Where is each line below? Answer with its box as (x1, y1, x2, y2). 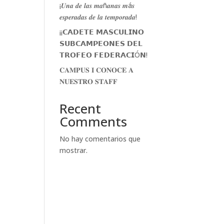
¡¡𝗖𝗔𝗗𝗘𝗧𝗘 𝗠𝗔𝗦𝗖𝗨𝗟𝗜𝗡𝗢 (59, 26, 144, 36)
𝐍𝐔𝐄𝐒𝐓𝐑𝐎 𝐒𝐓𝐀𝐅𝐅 (59, 76, 118, 86)
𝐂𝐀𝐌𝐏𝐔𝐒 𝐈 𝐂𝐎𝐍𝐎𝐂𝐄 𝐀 (59, 64, 134, 74)
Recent (59, 99, 101, 117)
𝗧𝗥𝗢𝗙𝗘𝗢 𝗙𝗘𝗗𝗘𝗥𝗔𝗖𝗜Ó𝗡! (59, 49, 148, 59)
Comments (59, 112, 127, 130)
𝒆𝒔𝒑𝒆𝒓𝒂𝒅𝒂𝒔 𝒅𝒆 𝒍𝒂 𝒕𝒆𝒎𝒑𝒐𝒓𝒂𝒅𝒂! (59, 11, 137, 21)
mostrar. (59, 145, 88, 155)
